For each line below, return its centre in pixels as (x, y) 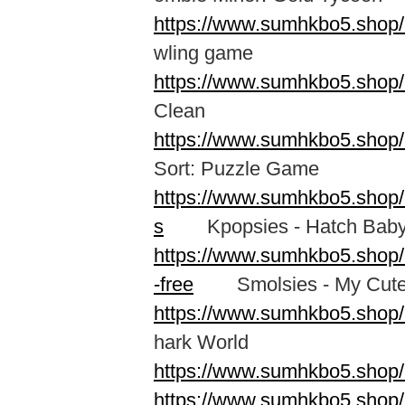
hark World (201, 342)
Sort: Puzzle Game (236, 169)
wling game (203, 53)
